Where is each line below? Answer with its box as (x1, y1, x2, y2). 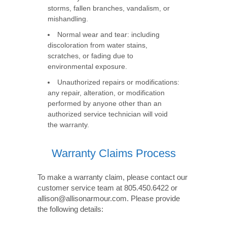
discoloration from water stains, (48, 42, 147, 49)
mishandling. (48, 15, 88, 23)
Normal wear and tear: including (57, 31, 160, 39)
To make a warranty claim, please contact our (37, 173, 187, 181)
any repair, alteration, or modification (48, 89, 165, 97)
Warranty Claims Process (51, 147, 176, 160)
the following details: (37, 205, 103, 213)
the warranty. (48, 121, 89, 129)
